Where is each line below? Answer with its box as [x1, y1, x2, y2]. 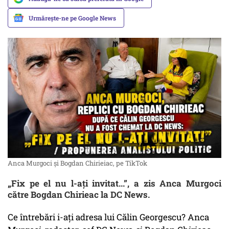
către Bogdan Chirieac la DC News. [8, 189, 150, 201]
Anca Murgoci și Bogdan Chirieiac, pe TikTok [8, 158, 147, 168]
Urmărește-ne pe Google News [29, 14, 116, 22]
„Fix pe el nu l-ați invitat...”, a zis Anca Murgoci [8, 177, 221, 190]
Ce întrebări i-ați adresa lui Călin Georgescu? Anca [8, 211, 209, 223]
